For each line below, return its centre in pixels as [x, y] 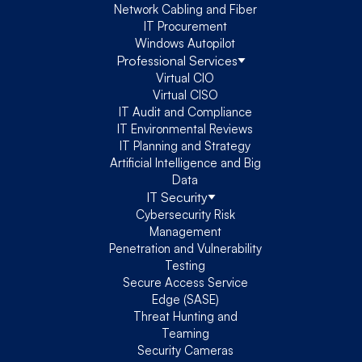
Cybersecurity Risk [185, 214]
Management [185, 231]
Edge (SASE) [185, 299]
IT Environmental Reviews [185, 128]
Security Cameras [185, 350]
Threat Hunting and [185, 316]
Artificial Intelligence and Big [185, 162]
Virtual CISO [185, 95]
